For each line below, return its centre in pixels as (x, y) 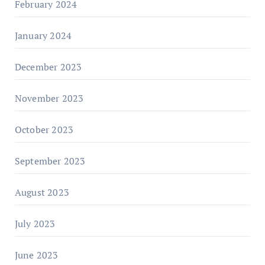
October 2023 (44, 129)
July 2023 (35, 223)
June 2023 (36, 255)
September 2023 (50, 161)
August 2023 (42, 192)
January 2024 (43, 35)
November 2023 (49, 98)
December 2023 (48, 67)
